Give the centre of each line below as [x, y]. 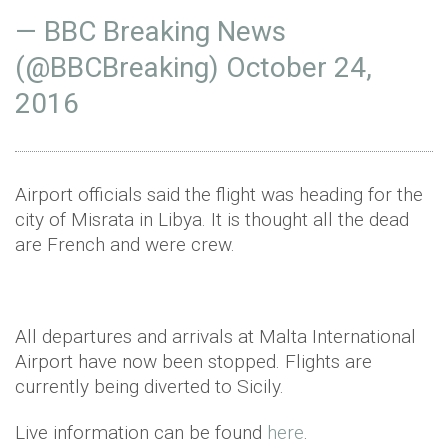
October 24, [299, 67]
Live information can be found [141, 432]
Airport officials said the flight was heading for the [219, 194]
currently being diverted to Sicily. [149, 386]
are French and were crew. [127, 244]
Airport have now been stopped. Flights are [193, 361]
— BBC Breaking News [150, 31]
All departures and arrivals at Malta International [215, 336]
